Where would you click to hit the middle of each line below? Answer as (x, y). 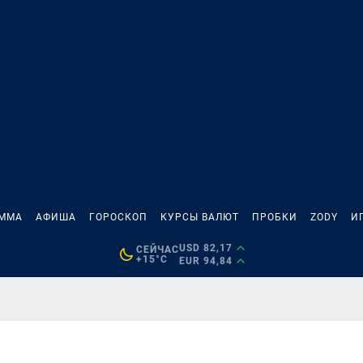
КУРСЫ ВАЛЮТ (200, 217)
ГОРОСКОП (118, 217)
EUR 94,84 (205, 261)
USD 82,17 (205, 248)
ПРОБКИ (275, 217)
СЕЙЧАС (157, 250)
